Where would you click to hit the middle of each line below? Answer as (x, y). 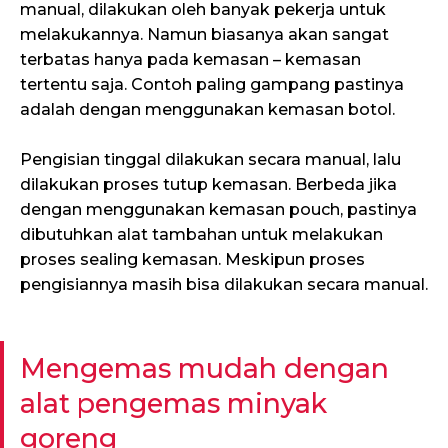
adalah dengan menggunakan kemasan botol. (207, 109)
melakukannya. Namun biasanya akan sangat (204, 34)
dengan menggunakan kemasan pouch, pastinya (218, 210)
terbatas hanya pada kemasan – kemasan (190, 59)
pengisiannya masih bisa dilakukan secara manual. (224, 285)
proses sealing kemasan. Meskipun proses (192, 260)
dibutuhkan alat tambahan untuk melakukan (201, 235)
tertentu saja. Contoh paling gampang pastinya (212, 84)
